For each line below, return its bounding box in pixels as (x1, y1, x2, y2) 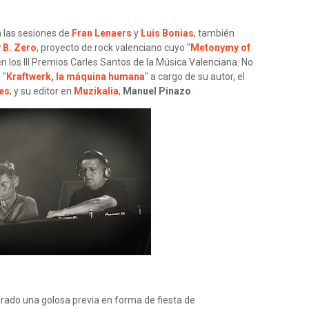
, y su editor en (10, 86, 74, 97)
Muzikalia (74, 86, 119, 97)
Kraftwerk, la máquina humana (6, 71, 145, 82)
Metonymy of (190, 42, 250, 53)
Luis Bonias (141, 28, 194, 39)
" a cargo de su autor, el (145, 71, 245, 82)
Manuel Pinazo (123, 86, 191, 97)
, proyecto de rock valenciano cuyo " (37, 42, 190, 53)
